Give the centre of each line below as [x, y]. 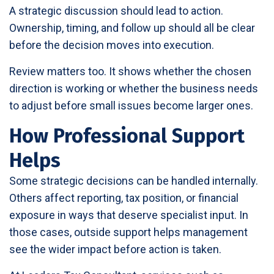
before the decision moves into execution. [112, 45]
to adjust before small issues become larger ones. [131, 105]
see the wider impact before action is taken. [115, 249]
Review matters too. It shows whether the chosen [130, 71]
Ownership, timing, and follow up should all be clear [132, 28]
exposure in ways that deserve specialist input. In [129, 215]
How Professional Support [127, 135]
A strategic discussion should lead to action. [116, 10]
